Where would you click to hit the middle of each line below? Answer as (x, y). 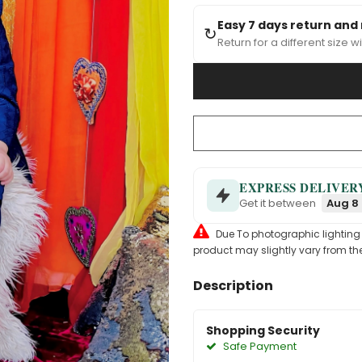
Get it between (279, 203)
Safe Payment (259, 346)
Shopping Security (263, 330)
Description (233, 286)
